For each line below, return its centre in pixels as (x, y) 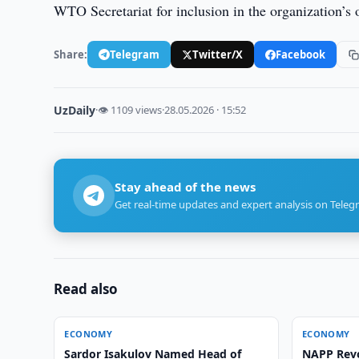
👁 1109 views (130, 110)
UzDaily (75, 110)
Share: (71, 54)
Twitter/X (218, 54)
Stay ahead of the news (186, 187)
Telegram (135, 54)
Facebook (301, 54)
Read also (86, 289)
